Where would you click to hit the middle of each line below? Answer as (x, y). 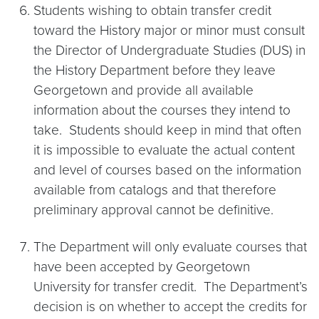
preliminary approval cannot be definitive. (153, 210)
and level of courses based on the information (167, 170)
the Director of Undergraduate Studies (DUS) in (169, 50)
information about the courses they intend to (162, 110)
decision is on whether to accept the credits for (170, 307)
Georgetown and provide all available (143, 90)
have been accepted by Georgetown (142, 267)
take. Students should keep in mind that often (167, 130)
